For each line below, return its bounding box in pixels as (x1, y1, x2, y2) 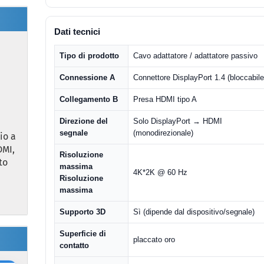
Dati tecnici (54, 27, 101, 37)
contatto (60, 241, 90, 250)
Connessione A (60, 73, 115, 82)
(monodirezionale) (133, 128, 194, 137)
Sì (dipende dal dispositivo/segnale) (133, 207, 255, 216)
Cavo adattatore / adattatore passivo (133, 51, 258, 60)
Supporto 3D (60, 207, 106, 216)
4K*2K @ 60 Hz (133, 168, 188, 177)
